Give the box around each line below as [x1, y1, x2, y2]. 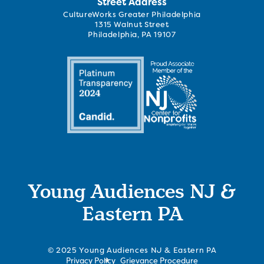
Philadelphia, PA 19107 [88, 29, 176, 40]
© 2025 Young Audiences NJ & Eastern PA [47, 245, 217, 256]
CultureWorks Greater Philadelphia [62, 9, 202, 20]
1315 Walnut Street [95, 19, 169, 30]
